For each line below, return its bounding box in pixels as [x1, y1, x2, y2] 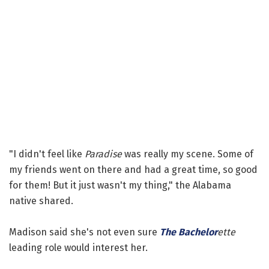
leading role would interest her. [9, 241, 148, 253]
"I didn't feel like [9, 148, 85, 160]
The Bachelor [160, 226, 217, 238]
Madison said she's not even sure [9, 226, 160, 238]
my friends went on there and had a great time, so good [9, 163, 258, 175]
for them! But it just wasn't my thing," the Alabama [9, 179, 231, 191]
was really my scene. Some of [122, 148, 253, 160]
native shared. [9, 195, 73, 207]
